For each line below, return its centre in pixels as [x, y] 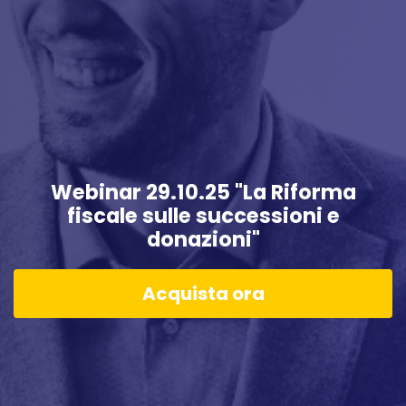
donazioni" [203, 240]
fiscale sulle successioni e [203, 216]
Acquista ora [203, 294]
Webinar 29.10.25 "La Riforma [203, 193]
